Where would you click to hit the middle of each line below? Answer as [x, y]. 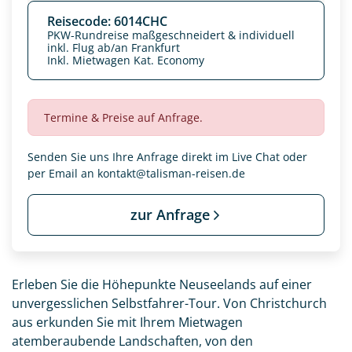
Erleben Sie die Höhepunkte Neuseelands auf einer [162, 284]
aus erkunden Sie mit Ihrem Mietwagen [127, 322]
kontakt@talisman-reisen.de [171, 173]
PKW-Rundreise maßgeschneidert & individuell [171, 35]
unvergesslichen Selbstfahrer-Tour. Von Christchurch [169, 303]
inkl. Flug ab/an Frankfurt [114, 48]
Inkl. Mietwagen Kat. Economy [126, 60]
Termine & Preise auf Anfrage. [123, 117]
